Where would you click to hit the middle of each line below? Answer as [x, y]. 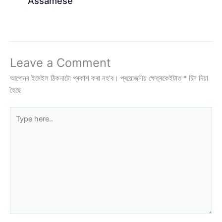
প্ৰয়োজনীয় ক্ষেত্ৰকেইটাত [152, 79]
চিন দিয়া [197, 79]
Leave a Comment [60, 63]
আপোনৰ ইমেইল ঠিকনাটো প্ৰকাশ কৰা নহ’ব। [64, 79]
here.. [19, 125]
